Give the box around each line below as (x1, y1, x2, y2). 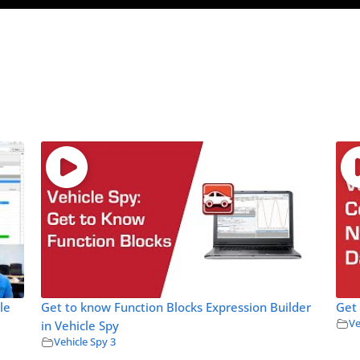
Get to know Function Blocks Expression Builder (40, 298, 311, 316)
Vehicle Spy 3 (53, 334, 116, 349)
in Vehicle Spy (40, 317, 119, 334)
